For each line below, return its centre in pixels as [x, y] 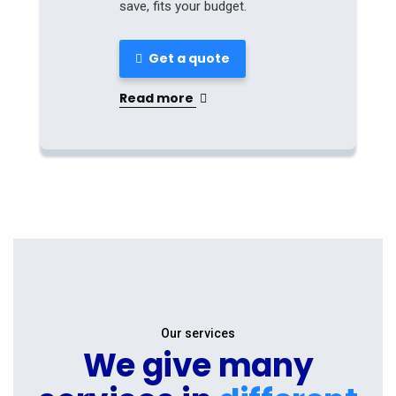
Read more [158, 98]
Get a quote [188, 58]
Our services [198, 333]
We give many [198, 366]
